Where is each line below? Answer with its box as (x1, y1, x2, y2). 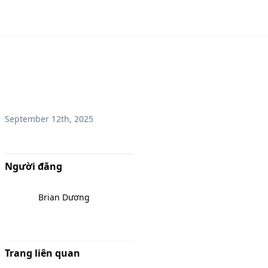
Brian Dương (38, 191, 90, 203)
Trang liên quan (5, 246, 80, 260)
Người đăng (5, 160, 62, 173)
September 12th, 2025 (5, 113, 93, 124)
